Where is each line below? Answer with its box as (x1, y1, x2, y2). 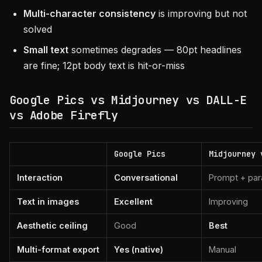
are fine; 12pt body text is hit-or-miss (23, 60, 185, 71)
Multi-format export (17, 244, 99, 254)
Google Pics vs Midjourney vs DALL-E (9, 92, 247, 108)
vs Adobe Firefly (9, 108, 118, 123)
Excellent (114, 196, 153, 206)
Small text (23, 44, 68, 56)
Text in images (17, 196, 79, 206)
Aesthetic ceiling (17, 220, 88, 230)
